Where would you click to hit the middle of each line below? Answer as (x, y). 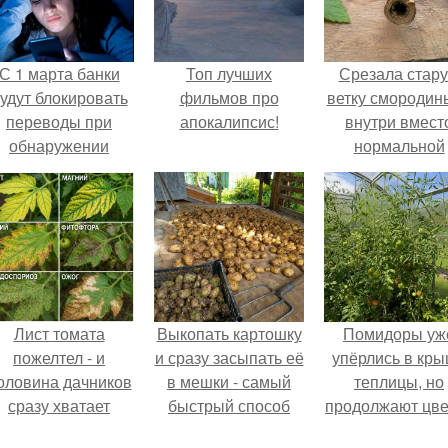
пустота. (399, 241)
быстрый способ (229, 405)
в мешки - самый (229, 381)
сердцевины (399, 193)
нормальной (399, 145)
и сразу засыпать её (229, 357)
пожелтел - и (59, 357)
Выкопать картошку (229, 333)
